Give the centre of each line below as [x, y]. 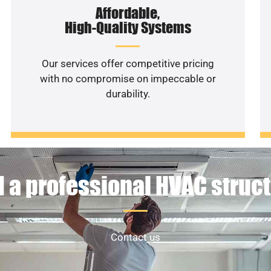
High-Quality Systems [128, 27]
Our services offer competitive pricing [128, 63]
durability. [128, 93]
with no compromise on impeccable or [128, 78]
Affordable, [128, 13]
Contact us [135, 237]
